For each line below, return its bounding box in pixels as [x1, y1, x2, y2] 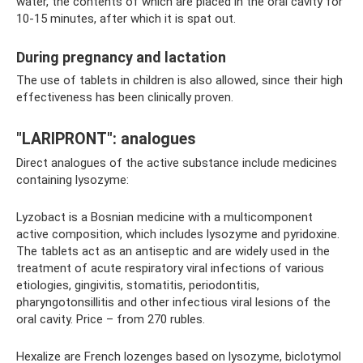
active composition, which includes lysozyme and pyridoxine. [16, 227, 340, 242]
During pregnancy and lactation [16, 49, 226, 66]
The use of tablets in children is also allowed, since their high [16, 73, 343, 88]
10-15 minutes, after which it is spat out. [16, 11, 236, 27]
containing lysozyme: [16, 173, 129, 188]
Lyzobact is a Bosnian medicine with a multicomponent [16, 210, 313, 225]
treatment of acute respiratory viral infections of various [16, 261, 324, 276]
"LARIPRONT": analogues [16, 129, 196, 148]
